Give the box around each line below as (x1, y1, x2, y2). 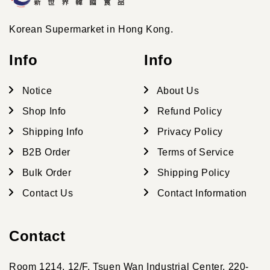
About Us (154, 85, 199, 96)
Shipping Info (19, 126, 84, 137)
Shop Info (19, 105, 66, 116)
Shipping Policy (154, 167, 230, 178)
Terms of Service (154, 146, 234, 157)
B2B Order (19, 146, 71, 157)
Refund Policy (154, 105, 222, 116)
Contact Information (154, 187, 247, 198)
